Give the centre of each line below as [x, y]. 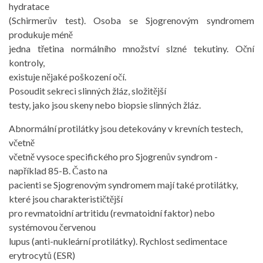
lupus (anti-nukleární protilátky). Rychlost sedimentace [118, 241]
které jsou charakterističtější [66, 199]
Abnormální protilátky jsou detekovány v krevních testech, [126, 128]
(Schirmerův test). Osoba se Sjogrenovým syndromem [131, 20]
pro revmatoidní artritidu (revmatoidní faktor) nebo [112, 213]
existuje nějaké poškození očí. [68, 77]
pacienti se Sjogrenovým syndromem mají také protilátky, [123, 185]
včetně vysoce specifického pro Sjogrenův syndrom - [113, 156]
